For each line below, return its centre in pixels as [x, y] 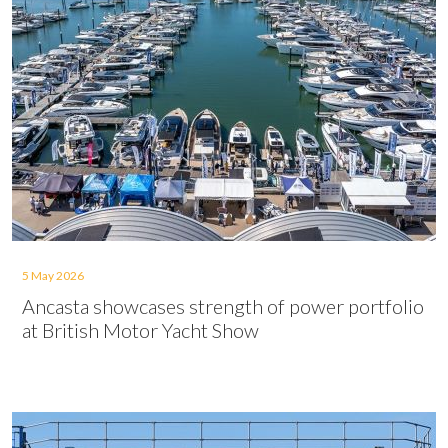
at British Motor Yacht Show [140, 330]
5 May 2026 [53, 275]
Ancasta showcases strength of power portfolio [223, 306]
